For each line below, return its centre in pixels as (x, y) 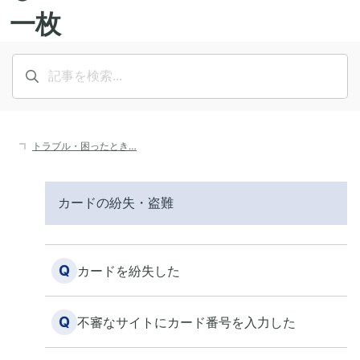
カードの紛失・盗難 (116, 202)
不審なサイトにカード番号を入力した (186, 322)
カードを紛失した (129, 270)
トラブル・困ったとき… (84, 146)
